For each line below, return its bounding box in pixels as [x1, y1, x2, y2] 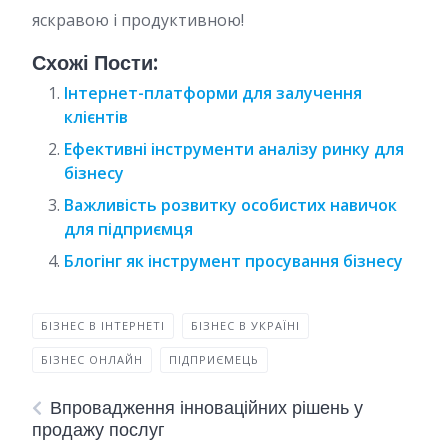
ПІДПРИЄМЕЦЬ [169, 352, 259, 367]
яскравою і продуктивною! [32, 9, 244, 31]
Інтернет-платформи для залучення [64, 82, 362, 104]
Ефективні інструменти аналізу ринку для [64, 138, 404, 160]
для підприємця [64, 218, 193, 240]
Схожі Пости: [32, 49, 157, 77]
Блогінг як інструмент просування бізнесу [64, 250, 403, 272]
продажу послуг [32, 417, 165, 442]
